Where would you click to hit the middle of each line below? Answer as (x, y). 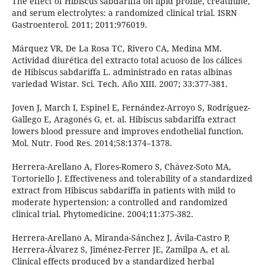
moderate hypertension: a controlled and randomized (119, 202)
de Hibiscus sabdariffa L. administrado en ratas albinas (122, 72)
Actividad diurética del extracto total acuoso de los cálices (127, 60)
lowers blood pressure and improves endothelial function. (127, 131)
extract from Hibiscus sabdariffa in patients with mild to (123, 190)
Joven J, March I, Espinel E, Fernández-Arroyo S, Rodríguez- (131, 108)
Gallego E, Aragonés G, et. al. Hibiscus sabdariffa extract (124, 119)
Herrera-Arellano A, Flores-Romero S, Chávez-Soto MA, (121, 167)
